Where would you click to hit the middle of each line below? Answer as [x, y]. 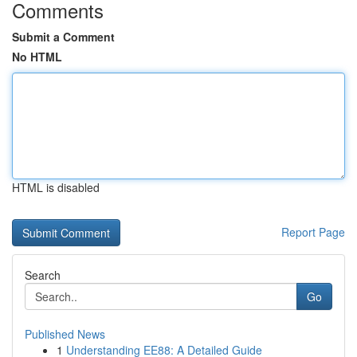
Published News [65, 334]
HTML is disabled [56, 187]
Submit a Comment [63, 37]
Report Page [313, 232]
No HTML [37, 57]
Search [43, 275]
